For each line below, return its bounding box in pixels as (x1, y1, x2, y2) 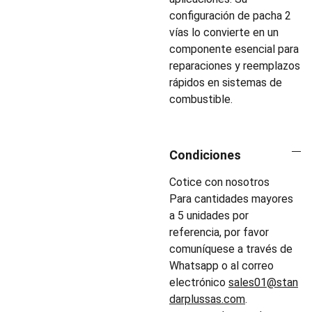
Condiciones (169, 148, 241, 162)
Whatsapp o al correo (169, 259, 274, 272)
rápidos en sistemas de (169, 76, 282, 89)
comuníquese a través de (169, 242, 292, 256)
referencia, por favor (169, 226, 269, 239)
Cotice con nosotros (169, 175, 270, 189)
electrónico (169, 276, 228, 289)
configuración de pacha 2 (169, 9, 291, 22)
